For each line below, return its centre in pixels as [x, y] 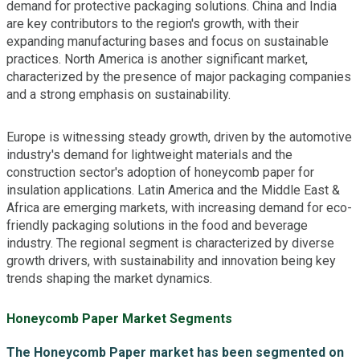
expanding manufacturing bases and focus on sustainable [168, 42]
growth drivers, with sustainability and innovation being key [171, 261]
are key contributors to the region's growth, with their [153, 24]
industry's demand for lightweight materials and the [149, 155]
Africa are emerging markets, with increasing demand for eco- [179, 208]
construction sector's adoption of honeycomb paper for [160, 173]
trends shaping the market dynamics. [109, 279]
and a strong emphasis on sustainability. [119, 95]
